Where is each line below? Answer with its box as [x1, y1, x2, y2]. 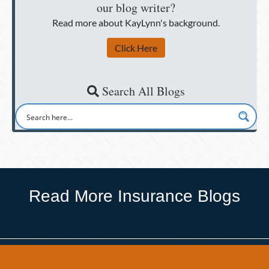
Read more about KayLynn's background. [52, 17, 220, 29]
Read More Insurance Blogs [29, 187, 240, 206]
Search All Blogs [99, 83, 185, 100]
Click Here [115, 42, 157, 54]
